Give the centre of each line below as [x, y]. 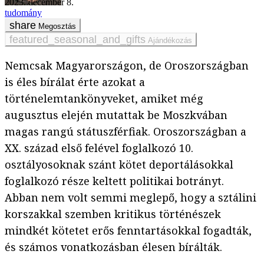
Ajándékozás [170, 41]
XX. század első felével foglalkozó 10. [99, 148]
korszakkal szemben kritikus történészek [113, 214]
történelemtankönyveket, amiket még [104, 99]
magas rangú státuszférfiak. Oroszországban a [126, 132]
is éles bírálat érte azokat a [75, 82]
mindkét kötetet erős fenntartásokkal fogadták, [128, 231]
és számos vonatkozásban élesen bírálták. [113, 247]
